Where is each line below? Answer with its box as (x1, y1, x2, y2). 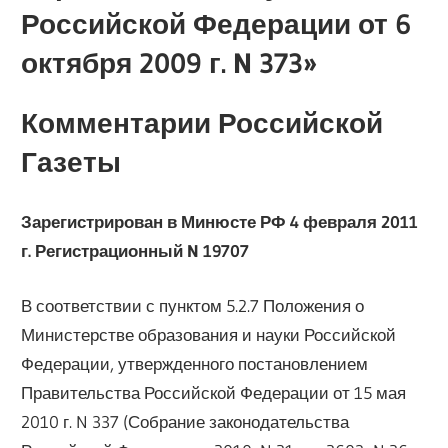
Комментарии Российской (21, 105, 384, 140)
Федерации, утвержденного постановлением (21, 352, 369, 374)
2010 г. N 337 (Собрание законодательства (21, 410, 350, 432)
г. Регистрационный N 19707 (21, 240, 250, 262)
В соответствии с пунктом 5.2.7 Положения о (21, 294, 365, 316)
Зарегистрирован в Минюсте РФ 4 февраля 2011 (21, 211, 419, 233)
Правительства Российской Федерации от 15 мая (21, 381, 407, 403)
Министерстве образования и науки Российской (21, 323, 397, 345)
